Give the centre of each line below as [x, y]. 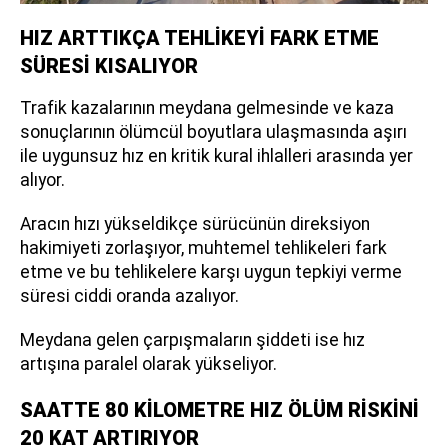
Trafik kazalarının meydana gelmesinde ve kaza [207, 108]
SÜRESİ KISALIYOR [109, 66]
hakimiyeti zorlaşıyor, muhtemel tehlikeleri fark [203, 248]
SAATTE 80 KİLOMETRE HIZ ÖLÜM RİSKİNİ [219, 410]
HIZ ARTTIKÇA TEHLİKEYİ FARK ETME [199, 38]
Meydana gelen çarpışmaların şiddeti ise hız [192, 340]
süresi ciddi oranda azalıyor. [129, 296]
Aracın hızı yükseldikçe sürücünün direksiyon [195, 224]
